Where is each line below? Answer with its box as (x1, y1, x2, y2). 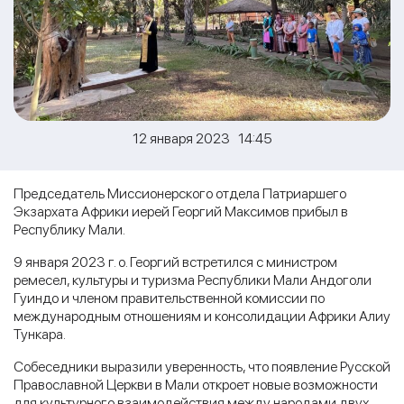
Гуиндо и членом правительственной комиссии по (14, 289, 325, 307)
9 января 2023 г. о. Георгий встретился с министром (14, 252, 337, 271)
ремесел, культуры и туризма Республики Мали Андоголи (14, 271, 372, 289)
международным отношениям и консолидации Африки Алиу (14, 307, 390, 325)
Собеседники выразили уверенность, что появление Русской (14, 357, 390, 375)
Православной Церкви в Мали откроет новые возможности (14, 375, 378, 393)
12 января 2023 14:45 (132, 129, 272, 147)
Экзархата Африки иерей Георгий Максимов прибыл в (14, 202, 348, 220)
